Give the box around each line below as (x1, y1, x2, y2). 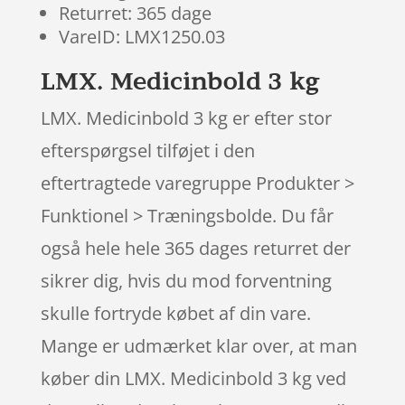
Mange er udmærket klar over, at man (40, 333, 357, 358)
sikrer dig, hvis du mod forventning (40, 268, 332, 293)
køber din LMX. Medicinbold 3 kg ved (40, 365, 346, 391)
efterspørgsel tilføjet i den (40, 137, 255, 163)
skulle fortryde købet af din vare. (40, 300, 311, 325)
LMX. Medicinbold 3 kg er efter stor (40, 105, 332, 130)
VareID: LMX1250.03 (58, 24, 225, 49)
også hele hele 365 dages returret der (40, 235, 351, 260)
